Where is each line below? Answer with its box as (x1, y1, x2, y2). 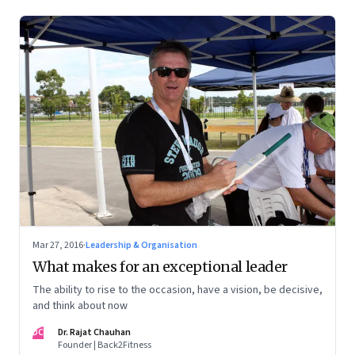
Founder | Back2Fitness (58, 338, 151, 353)
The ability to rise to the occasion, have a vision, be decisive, (32, 282, 323, 299)
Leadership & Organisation (86, 239, 197, 253)
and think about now (32, 298, 128, 315)
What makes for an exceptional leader (32, 258, 288, 277)
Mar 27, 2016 (32, 239, 83, 253)
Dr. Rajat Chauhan (58, 326, 131, 340)
